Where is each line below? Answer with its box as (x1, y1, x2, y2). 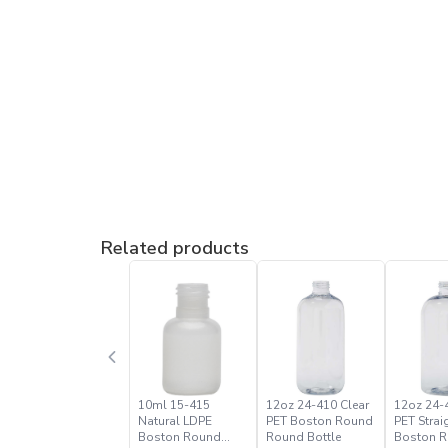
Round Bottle (265, 428, 341, 445)
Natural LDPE (137, 412, 212, 429)
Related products (100, 235, 249, 260)
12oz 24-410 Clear (265, 396, 369, 413)
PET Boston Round (265, 412, 373, 429)
